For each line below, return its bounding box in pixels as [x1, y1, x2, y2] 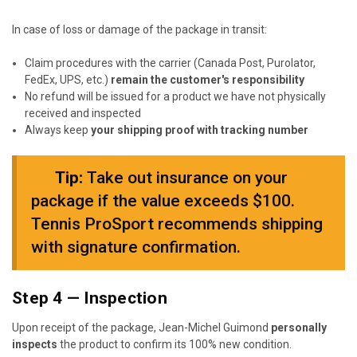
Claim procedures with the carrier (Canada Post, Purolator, [25, 57, 316, 70]
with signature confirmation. [31, 237, 241, 257]
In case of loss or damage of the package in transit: [12, 23, 267, 37]
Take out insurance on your [83, 168, 288, 188]
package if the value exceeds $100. [31, 191, 295, 211]
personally [271, 321, 327, 335]
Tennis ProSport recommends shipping [31, 214, 323, 234]
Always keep [25, 124, 92, 137]
